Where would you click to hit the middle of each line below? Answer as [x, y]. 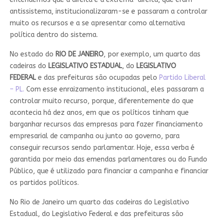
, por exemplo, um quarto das [152, 54]
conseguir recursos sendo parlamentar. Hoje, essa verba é [102, 148]
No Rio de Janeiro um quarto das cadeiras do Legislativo [99, 202]
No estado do [32, 54]
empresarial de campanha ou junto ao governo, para [94, 136]
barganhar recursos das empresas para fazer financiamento [106, 125]
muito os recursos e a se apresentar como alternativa [97, 23]
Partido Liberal [182, 78]
